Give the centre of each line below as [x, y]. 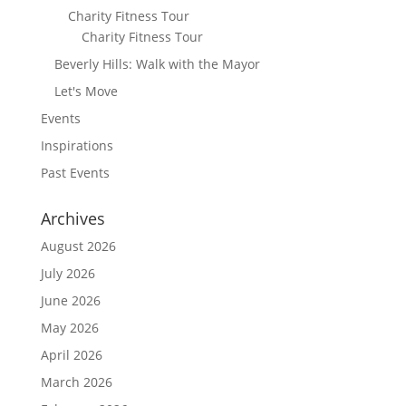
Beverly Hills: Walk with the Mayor [157, 63]
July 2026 [68, 273]
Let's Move [86, 91]
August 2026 [78, 246]
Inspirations [77, 145]
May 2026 [69, 327]
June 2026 [70, 300]
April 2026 [71, 354]
